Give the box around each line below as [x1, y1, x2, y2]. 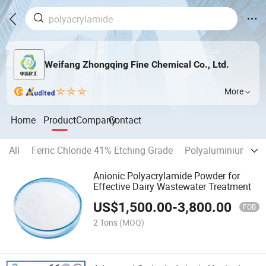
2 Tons [93, 216, 118, 228]
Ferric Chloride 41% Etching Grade [31, 144, 173, 157]
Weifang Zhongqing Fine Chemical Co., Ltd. [44, 59, 229, 71]
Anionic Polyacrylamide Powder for [93, 169, 240, 183]
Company [76, 113, 117, 126]
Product [43, 113, 77, 126]
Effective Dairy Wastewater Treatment [93, 180, 252, 194]
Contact [109, 113, 142, 126]
